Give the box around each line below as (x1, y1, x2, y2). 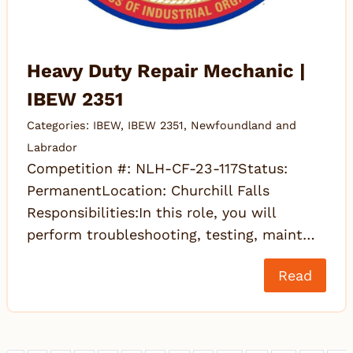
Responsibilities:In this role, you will (27, 204, 276, 221)
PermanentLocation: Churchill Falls (27, 182, 269, 199)
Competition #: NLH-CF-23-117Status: (27, 160, 288, 177)
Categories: (27, 119, 93, 132)
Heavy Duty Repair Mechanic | (27, 60, 306, 83)
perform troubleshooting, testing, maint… (27, 226, 315, 243)
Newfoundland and (191, 119, 296, 132)
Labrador (27, 141, 77, 154)
